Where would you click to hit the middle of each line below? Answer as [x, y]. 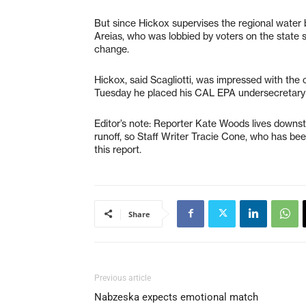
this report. [118, 149]
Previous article [123, 278]
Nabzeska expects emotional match [176, 297]
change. [112, 49]
